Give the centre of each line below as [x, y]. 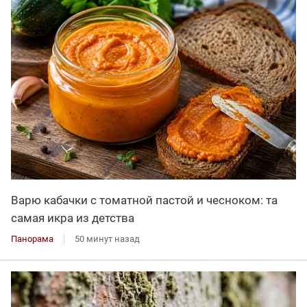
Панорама [32, 239]
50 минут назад [107, 239]
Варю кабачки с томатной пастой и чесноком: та [144, 200]
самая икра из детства [73, 218]
